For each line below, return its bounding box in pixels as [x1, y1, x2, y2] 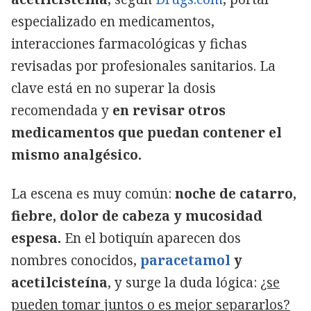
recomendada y [11, 101, 112, 119]
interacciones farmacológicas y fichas [11, 34, 247, 53]
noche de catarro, [175, 184, 296, 203]
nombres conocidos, [11, 251, 137, 269]
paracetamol [140, 251, 230, 269]
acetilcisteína [11, 273, 108, 292]
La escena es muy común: [11, 184, 175, 203]
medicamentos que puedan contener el [11, 123, 282, 142]
